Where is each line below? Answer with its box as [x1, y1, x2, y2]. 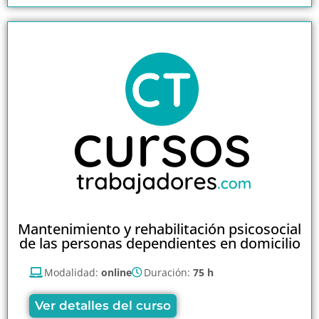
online [101, 266, 132, 280]
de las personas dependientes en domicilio [19, 234, 300, 253]
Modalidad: [44, 266, 101, 280]
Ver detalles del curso [35, 298, 171, 313]
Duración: [144, 266, 193, 280]
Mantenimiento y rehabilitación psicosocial [18, 219, 301, 239]
